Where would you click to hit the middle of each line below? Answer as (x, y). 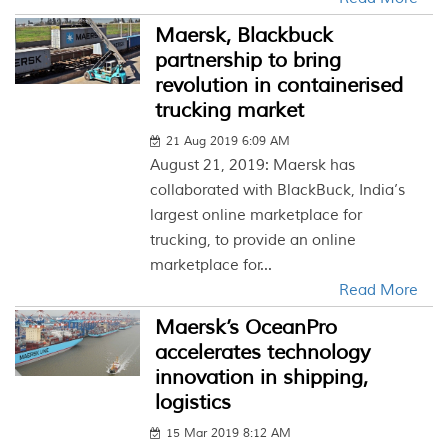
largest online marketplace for (256, 215)
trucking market (230, 110)
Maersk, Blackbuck (244, 35)
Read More (378, 290)
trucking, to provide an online (253, 240)
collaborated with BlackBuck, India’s (278, 190)
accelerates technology (263, 352)
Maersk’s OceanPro (246, 327)
